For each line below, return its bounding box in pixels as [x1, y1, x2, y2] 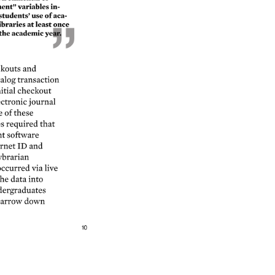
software [6, 131, 39, 140]
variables [17, 2, 47, 10]
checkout [17, 87, 52, 96]
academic [11, 29, 42, 37]
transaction [17, 75, 59, 84]
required [6, 119, 37, 128]
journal [28, 98, 55, 106]
